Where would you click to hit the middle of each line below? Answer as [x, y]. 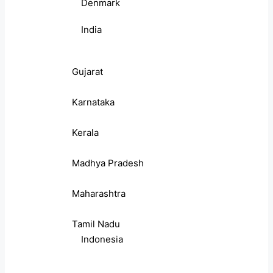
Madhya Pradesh [108, 163]
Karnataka [93, 102]
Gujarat [87, 72]
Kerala [85, 133]
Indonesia [102, 239]
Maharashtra [99, 194]
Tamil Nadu [96, 224]
